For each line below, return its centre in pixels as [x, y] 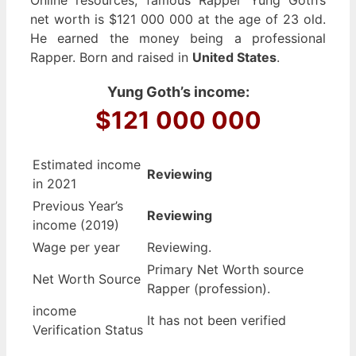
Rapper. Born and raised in [111, 57]
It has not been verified [217, 320]
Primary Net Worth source [225, 269]
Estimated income [87, 164]
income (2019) [76, 224]
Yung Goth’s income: [178, 91]
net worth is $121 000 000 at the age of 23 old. [178, 19]
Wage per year [76, 247]
